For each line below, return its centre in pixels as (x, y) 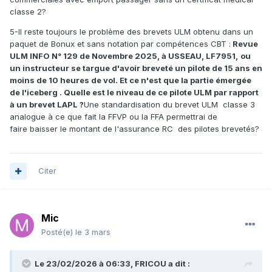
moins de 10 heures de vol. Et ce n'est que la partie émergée (131, 80)
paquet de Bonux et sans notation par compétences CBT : (120, 44)
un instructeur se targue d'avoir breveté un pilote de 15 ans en (136, 68)
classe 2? (29, 12)
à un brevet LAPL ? (47, 105)
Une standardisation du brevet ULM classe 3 (169, 105)
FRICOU (151, 264)
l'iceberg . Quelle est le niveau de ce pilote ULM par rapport (140, 93)
